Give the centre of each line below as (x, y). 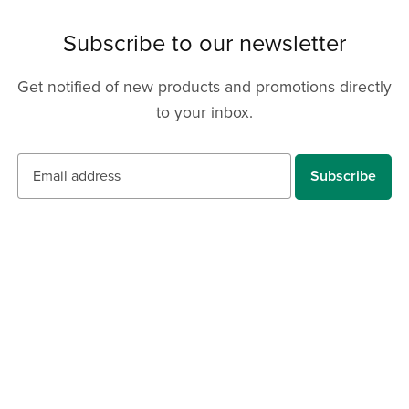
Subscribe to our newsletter (204, 43)
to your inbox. (204, 112)
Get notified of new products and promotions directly (204, 87)
